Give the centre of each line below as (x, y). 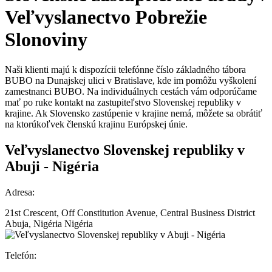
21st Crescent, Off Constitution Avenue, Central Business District (130, 212)
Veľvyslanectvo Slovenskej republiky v (125, 150)
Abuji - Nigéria (52, 166)
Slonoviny (46, 40)
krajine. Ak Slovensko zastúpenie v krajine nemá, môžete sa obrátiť (134, 113)
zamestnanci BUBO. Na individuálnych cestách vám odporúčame (131, 91)
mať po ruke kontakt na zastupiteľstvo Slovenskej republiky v (123, 102)
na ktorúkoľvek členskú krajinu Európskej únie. (96, 124)
